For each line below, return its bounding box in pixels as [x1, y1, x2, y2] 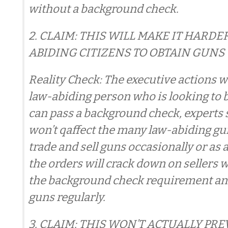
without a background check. [28, 2, 179, 16]
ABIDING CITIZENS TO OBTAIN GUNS [28, 46, 224, 60]
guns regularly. [28, 190, 105, 204]
